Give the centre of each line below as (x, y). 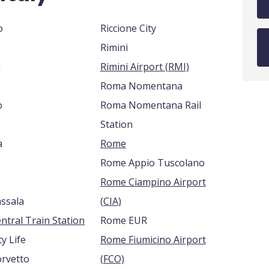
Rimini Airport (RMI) (177, 67)
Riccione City (128, 28)
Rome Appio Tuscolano (152, 163)
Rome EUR (123, 220)
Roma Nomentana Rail (150, 105)
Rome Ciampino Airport (153, 182)
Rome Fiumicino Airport (153, 240)
